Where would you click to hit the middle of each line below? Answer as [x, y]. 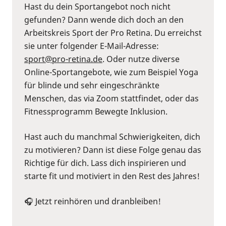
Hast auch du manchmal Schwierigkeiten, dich [112, 136]
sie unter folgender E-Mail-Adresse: [92, 46]
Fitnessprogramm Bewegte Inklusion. [96, 111]
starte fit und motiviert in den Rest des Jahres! [112, 176]
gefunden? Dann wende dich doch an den [104, 19]
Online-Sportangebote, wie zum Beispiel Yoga [111, 72]
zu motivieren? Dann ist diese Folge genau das [113, 150]
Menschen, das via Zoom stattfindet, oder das [111, 98]
